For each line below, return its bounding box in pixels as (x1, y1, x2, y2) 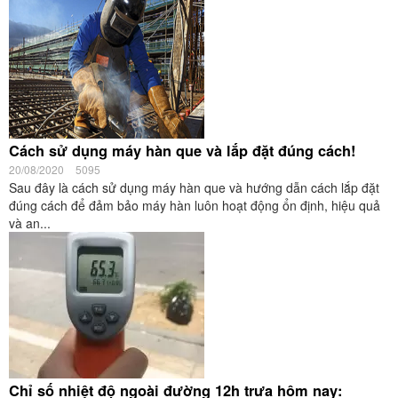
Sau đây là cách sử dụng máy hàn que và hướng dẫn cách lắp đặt (9, 179, 379, 196)
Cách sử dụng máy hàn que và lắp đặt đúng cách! (9, 140, 355, 161)
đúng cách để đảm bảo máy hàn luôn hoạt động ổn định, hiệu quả (9, 196, 380, 214)
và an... (9, 214, 51, 232)
